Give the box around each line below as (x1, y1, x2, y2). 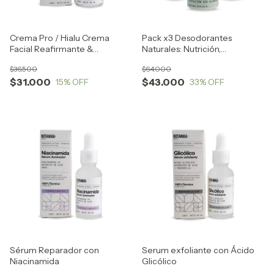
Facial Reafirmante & (10, 43, 93, 54)
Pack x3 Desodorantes (142, 32, 232, 43)
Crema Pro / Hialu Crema (10, 32, 109, 43)
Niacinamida (10, 256, 59, 267)
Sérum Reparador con (10, 245, 99, 256)
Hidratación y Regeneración (142, 54, 254, 65)
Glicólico (142, 256, 177, 267)
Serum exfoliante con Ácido (142, 245, 254, 256)
